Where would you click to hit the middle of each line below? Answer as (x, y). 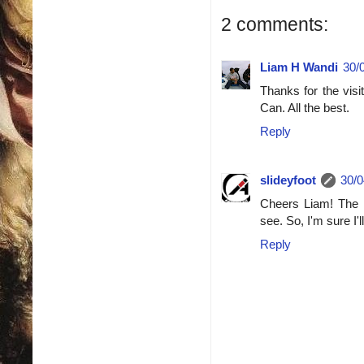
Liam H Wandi (299, 67)
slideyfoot (288, 180)
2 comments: (275, 24)
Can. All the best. (305, 107)
